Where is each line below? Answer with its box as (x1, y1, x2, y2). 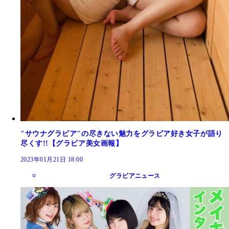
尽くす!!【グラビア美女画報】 (20, 140, 123, 148)
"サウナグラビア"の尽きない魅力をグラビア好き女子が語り (20, 130, 223, 138)
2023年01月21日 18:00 (20, 155, 83, 163)
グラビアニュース (109, 172, 161, 179)
